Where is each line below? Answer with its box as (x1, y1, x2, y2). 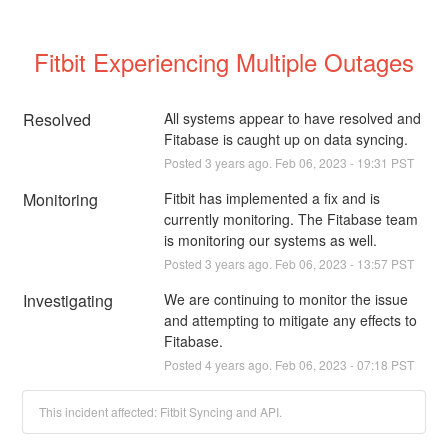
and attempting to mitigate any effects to (163, 309, 417, 330)
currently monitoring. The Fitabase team (163, 208, 418, 229)
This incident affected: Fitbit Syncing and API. (39, 402, 283, 420)
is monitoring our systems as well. (163, 229, 377, 250)
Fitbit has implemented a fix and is (163, 187, 380, 208)
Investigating (23, 288, 114, 312)
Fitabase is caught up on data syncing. (163, 128, 408, 149)
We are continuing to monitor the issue (163, 288, 408, 309)
